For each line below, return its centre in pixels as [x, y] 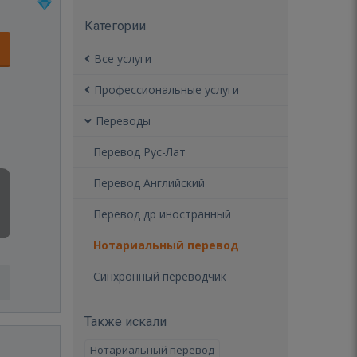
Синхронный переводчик [160, 276]
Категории [115, 26]
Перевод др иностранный [162, 214]
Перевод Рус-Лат [139, 152]
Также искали [126, 322]
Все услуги [123, 59]
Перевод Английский [149, 183]
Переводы [123, 121]
